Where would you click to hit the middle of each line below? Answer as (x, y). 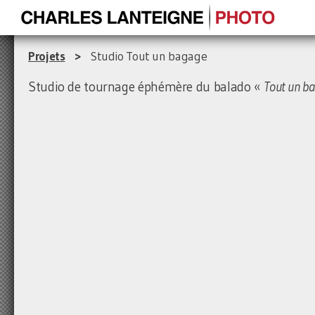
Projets (47, 56)
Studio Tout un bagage (149, 56)
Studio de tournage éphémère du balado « (146, 87)
